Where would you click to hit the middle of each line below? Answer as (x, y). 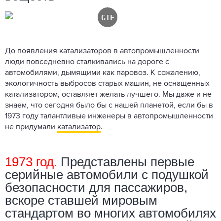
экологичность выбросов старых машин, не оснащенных (107, 84)
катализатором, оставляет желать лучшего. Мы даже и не (108, 94)
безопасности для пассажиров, (96, 187)
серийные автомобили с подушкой (107, 174)
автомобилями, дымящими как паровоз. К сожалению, (103, 73)
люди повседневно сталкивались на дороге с (87, 62)
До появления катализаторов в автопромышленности (102, 51)
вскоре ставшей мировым (81, 200)
